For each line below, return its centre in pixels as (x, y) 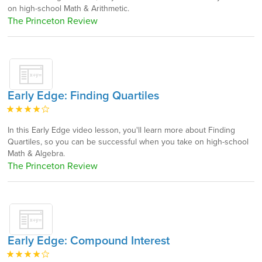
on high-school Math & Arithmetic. (68, 8)
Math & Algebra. (36, 154)
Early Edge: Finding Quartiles (83, 96)
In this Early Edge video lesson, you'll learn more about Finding (121, 130)
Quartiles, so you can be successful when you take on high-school (128, 142)
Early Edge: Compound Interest (89, 241)
